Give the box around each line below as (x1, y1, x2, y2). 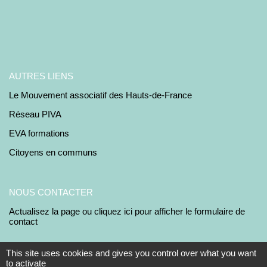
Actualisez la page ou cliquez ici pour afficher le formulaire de (9, 206, 245, 217)
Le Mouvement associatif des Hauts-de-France (9, 90, 192, 101)
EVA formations (9, 128, 69, 139)
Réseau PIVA (9, 109, 61, 120)
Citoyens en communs (9, 147, 97, 158)
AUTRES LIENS (9, 71, 73, 82)
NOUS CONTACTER (9, 187, 93, 198)
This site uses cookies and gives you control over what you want (6, 248, 256, 258)
